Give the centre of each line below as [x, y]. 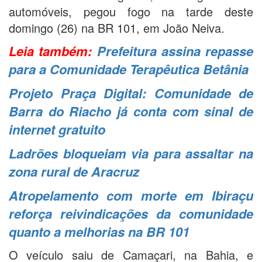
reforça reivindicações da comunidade [131, 213]
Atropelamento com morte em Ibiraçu [131, 195]
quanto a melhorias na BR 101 [99, 231]
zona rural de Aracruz [74, 171]
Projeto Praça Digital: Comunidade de [131, 93]
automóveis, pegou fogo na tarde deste [131, 11]
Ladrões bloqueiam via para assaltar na [131, 153]
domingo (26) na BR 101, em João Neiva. [117, 27]
